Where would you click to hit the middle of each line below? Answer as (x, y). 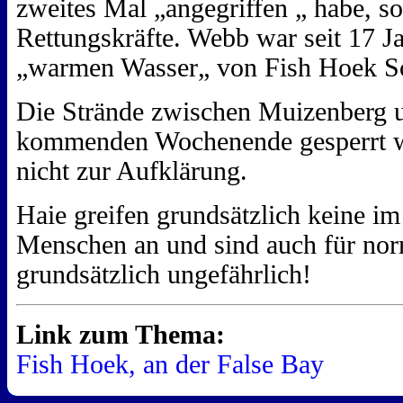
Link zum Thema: (121, 335)
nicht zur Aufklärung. (132, 171)
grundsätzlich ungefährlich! (164, 275)
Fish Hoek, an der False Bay (170, 365)
